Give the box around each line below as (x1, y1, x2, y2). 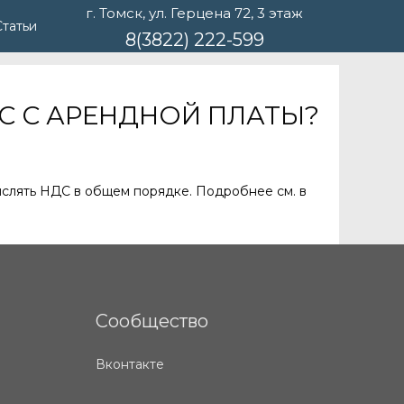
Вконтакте (96, 355, 164, 372)
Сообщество (96, 309, 208, 332)
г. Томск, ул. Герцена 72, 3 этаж (86, 4, 303, 22)
